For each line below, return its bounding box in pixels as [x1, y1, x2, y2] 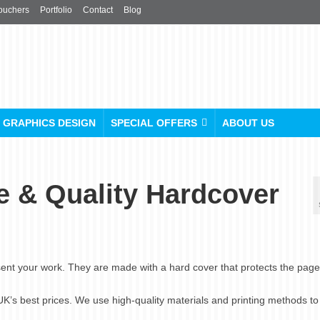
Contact [83, 5, 113, 15]
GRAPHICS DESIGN [3, 117, 96, 129]
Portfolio [40, 5, 72, 15]
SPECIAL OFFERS [111, 117, 197, 129]
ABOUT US [222, 117, 274, 129]
